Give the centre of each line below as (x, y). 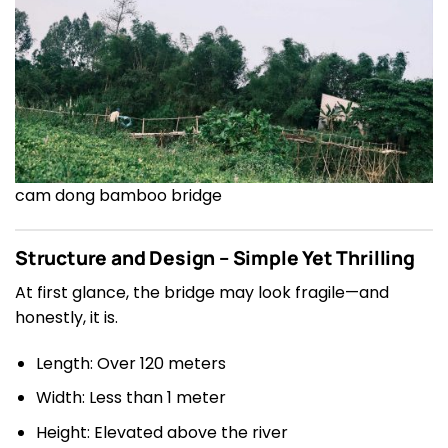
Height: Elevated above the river (161, 432)
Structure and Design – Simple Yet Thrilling (215, 258)
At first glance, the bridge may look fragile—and (202, 292)
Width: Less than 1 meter (130, 398)
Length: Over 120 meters (130, 363)
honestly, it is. (66, 317)
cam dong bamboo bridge (118, 196)
